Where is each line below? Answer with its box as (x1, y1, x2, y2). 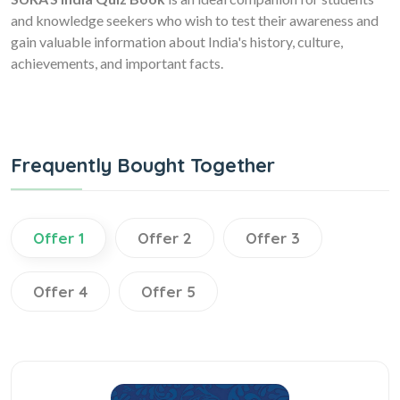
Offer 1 (33, 228, 84, 247)
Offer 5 (141, 281, 196, 301)
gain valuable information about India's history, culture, (11, 32, 343, 50)
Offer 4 (33, 281, 87, 301)
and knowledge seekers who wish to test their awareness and (11, 11, 379, 29)
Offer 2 (137, 228, 192, 247)
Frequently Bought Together (11, 152, 275, 178)
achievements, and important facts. (11, 54, 223, 71)
